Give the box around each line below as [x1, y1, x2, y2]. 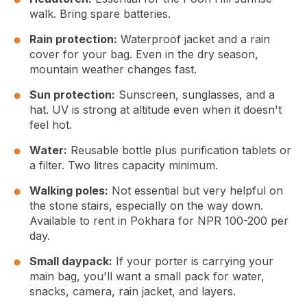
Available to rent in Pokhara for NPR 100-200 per [29, 214, 288, 228]
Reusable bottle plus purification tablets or [67, 143, 291, 158]
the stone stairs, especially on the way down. [29, 199, 263, 213]
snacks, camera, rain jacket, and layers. [29, 284, 236, 299]
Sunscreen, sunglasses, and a [115, 88, 275, 102]
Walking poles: [29, 184, 108, 198]
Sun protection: [29, 88, 115, 102]
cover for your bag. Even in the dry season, [29, 47, 258, 62]
